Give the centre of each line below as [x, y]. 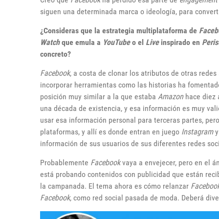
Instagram [197, 132]
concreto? [55, 54]
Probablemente [65, 163]
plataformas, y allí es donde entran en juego [111, 132]
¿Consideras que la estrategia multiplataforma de [120, 31]
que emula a [81, 42]
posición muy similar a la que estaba [99, 97]
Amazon [171, 97]
